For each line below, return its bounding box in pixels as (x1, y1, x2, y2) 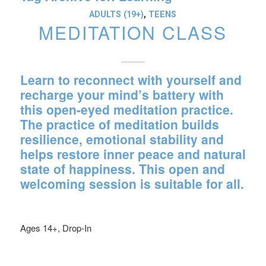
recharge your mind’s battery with (20, 85, 224, 103)
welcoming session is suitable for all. (20, 175, 244, 192)
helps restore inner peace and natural (20, 145, 246, 163)
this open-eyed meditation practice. (20, 100, 233, 118)
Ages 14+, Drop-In (20, 221, 91, 234)
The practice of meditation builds (20, 115, 219, 133)
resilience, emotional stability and (20, 130, 224, 148)
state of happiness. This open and (20, 160, 225, 178)
